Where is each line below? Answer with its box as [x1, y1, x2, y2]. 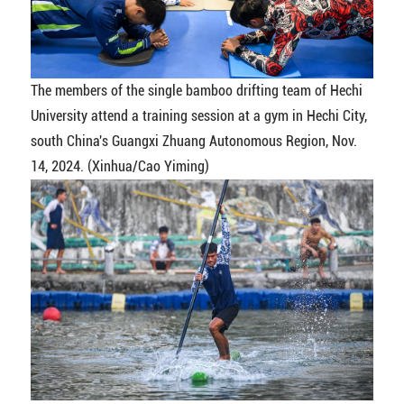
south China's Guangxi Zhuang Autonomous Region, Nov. [30, 133, 357, 151]
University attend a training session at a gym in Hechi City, [30, 107, 367, 125]
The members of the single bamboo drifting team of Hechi [30, 82, 363, 100]
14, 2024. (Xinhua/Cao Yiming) [30, 158, 209, 176]
